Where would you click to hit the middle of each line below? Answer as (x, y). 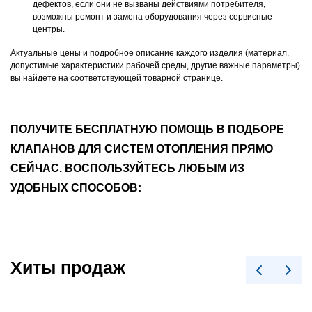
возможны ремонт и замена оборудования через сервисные (153, 17)
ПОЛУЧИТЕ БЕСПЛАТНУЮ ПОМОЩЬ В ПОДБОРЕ (147, 130)
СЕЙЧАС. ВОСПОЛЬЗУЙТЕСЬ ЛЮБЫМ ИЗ (127, 169)
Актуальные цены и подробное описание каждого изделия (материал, (150, 53)
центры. (49, 30)
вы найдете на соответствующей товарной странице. (117, 78)
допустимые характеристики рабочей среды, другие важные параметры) (155, 66)
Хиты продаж (68, 268)
